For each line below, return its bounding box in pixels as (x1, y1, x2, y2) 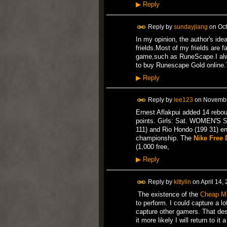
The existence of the (135, 190, 200, 198)
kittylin (173, 178, 191, 185)
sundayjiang (173, 23, 208, 30)
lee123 (173, 96, 193, 103)
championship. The (135, 134, 194, 142)
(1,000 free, (135, 143, 169, 151)
